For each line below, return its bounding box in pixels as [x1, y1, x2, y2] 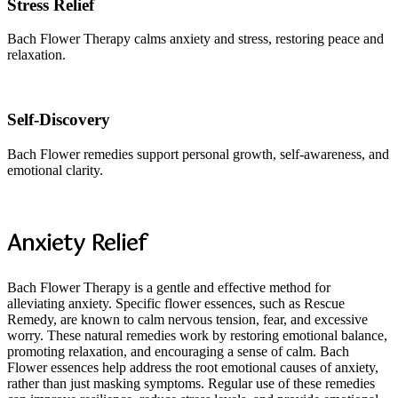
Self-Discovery [7, 110, 110, 130]
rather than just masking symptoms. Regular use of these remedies [7, 375, 375, 391]
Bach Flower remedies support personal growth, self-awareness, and [7, 146, 389, 162]
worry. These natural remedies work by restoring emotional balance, [7, 327, 387, 343]
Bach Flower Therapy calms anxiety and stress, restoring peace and [7, 31, 384, 47]
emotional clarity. [7, 162, 103, 178]
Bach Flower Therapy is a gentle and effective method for [7, 279, 330, 295]
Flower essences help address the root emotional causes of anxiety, [7, 359, 378, 375]
